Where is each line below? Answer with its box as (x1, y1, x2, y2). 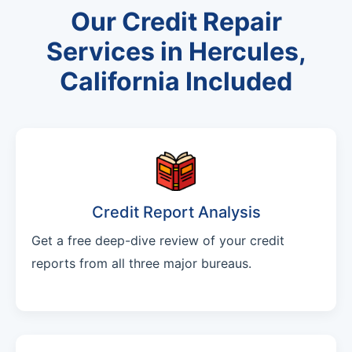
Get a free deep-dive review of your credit (31, 233, 284, 249)
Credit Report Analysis (91, 203, 261, 222)
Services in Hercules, (46, 36, 306, 68)
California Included (60, 66, 292, 97)
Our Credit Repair (70, 6, 282, 38)
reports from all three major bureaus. (31, 255, 251, 272)
